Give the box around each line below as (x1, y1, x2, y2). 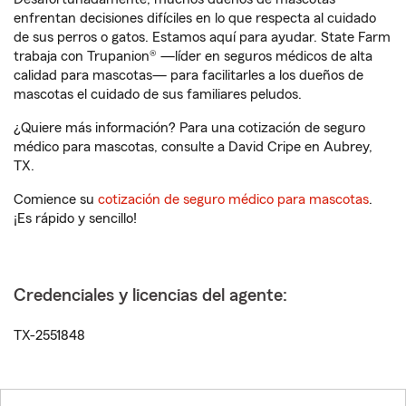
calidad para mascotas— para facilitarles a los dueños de (14, 68, 363, 82)
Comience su (14, 192, 98, 207)
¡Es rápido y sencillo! (14, 211, 137, 226)
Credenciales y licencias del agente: (14, 286, 287, 304)
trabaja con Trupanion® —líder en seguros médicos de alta (14, 49, 372, 63)
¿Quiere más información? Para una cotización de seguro (14, 121, 365, 135)
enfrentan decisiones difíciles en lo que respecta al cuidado (14, 11, 376, 25)
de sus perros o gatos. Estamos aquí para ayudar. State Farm (14, 30, 391, 44)
